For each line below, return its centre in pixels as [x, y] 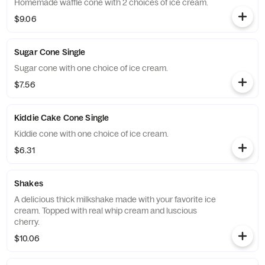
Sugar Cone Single [50, 52]
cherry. [27, 222]
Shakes [29, 183]
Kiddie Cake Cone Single [62, 118]
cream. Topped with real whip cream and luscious [106, 211]
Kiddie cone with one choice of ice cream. [91, 134]
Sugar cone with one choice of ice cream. [91, 68]
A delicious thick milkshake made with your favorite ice [115, 199]
